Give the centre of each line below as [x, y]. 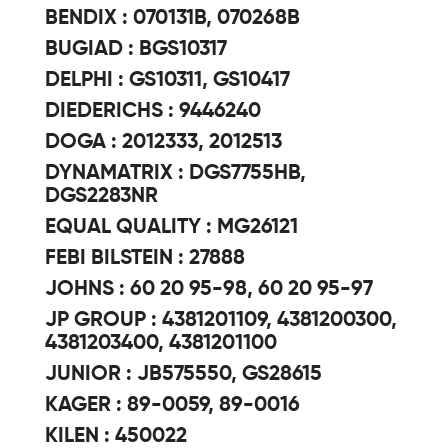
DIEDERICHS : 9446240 [153, 111]
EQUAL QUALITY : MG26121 [171, 227]
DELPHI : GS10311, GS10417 [167, 80]
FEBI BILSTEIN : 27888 [145, 258]
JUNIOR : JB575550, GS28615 [183, 374]
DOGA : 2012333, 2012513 [163, 142]
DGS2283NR [101, 196]
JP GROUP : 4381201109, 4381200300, [221, 320]
